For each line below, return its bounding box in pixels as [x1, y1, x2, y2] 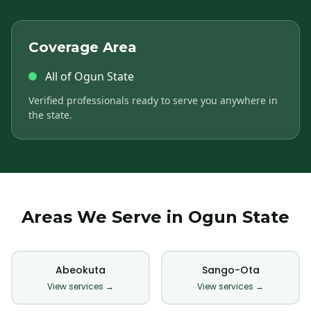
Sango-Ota [201, 262, 260, 277]
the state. [28, 108, 72, 121]
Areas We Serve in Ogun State [22, 207, 289, 227]
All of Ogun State [45, 69, 134, 84]
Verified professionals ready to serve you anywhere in [28, 94, 278, 107]
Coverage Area [28, 39, 137, 56]
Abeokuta [56, 262, 106, 277]
